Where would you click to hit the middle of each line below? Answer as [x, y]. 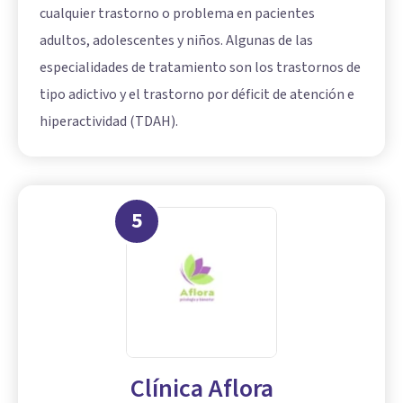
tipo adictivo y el [91, 94]
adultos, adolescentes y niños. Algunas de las [176, 40]
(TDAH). [152, 121]
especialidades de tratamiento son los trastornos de [200, 67]
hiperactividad [83, 121]
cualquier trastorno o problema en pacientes [177, 13]
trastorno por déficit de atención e [249, 94]
